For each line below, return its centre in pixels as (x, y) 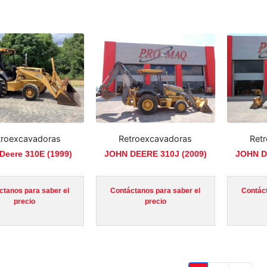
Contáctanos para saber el (156, 190)
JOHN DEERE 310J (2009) (155, 154)
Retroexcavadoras (156, 139)
